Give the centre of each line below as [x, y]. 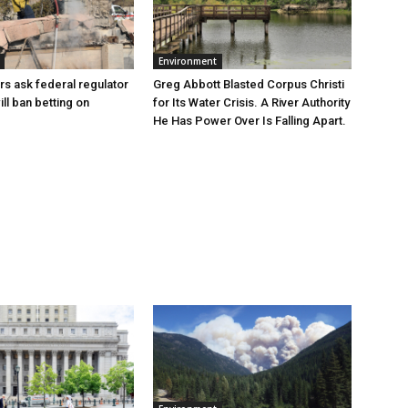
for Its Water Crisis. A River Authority [251, 102]
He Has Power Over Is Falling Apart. [250, 120]
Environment [188, 61]
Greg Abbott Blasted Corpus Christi [249, 84]
